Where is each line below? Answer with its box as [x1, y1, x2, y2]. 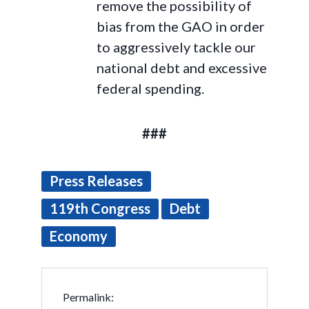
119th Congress [50, 200, 150, 217]
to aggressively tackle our [97, 39, 256, 55]
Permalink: [63, 290, 114, 303]
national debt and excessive [97, 59, 267, 76]
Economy [50, 228, 108, 244]
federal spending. [97, 80, 204, 97]
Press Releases [50, 172, 143, 189]
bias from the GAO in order [97, 18, 265, 34]
